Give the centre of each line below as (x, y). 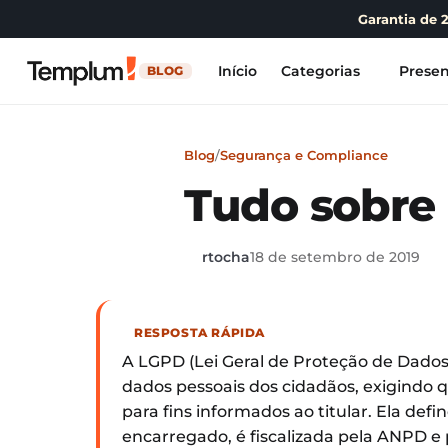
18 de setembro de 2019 (335, 257)
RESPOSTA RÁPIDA (199, 332)
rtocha (226, 257)
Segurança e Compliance (304, 155)
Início (237, 71)
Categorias (320, 71)
